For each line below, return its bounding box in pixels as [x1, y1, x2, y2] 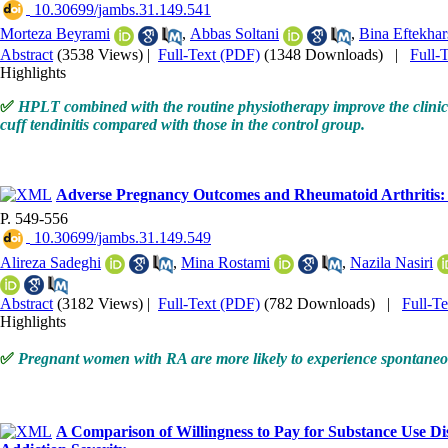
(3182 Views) [57, 294, 143, 312]
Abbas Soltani [190, 25, 279, 43]
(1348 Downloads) [264, 45, 383, 63]
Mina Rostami [181, 253, 270, 271]
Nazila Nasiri [350, 253, 433, 271]
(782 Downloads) [264, 294, 375, 312]
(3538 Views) [57, 45, 143, 63]
